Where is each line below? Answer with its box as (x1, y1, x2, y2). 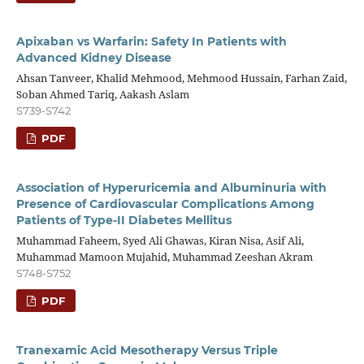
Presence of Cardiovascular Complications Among (15, 197, 314, 212)
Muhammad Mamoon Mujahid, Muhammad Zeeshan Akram (15, 249, 313, 265)
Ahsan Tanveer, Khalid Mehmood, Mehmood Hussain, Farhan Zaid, (15, 71, 347, 86)
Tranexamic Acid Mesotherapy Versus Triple (15, 343, 278, 358)
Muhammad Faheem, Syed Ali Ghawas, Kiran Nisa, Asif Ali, (15, 233, 304, 249)
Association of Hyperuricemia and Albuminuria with (15, 180, 327, 196)
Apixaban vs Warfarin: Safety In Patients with (15, 34, 287, 50)
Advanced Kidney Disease (15, 50, 171, 66)
